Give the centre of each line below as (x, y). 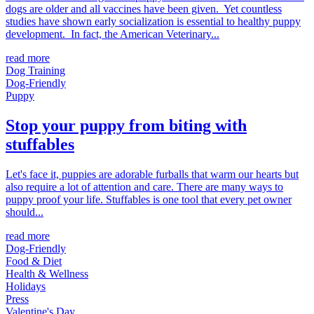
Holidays (26, 286)
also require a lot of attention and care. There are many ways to (144, 186)
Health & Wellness (47, 273)
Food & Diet (34, 261)
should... (25, 212)
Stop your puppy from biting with (126, 125)
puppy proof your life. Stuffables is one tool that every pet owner (149, 199)
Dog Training (35, 70)
